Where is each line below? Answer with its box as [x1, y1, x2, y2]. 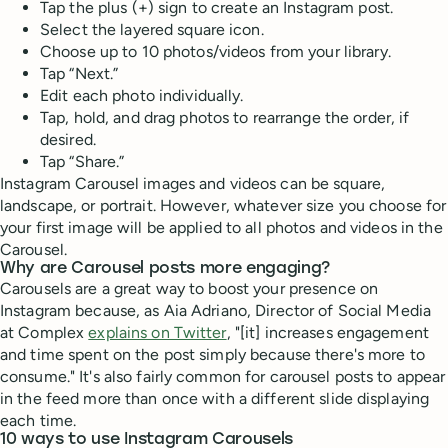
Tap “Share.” [40, 152, 125, 172]
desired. [40, 130, 96, 150]
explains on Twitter [88, 323, 227, 343]
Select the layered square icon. [40, 20, 264, 40]
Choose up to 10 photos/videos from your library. [40, 42, 391, 62]
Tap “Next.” [40, 64, 119, 84]
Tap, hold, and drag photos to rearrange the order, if [40, 108, 410, 128]
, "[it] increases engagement [226, 323, 429, 343]
